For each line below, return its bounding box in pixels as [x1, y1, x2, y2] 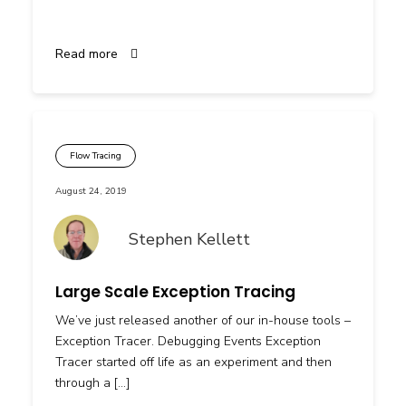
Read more [55, 44, 121, 63]
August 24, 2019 [55, 184, 127, 198]
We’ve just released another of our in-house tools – [55, 311, 351, 329]
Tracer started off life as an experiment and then [55, 353, 332, 371]
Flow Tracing [70, 149, 121, 162]
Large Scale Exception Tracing [55, 280, 295, 303]
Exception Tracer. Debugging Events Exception [55, 332, 321, 350]
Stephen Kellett [128, 228, 250, 251]
